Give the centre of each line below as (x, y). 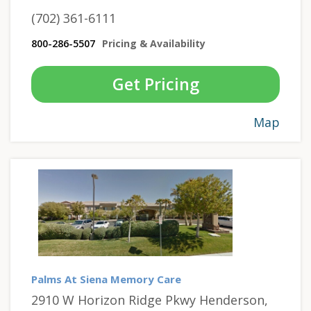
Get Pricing (155, 84)
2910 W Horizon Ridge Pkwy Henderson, (150, 300)
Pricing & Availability (154, 43)
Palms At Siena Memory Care (106, 279)
